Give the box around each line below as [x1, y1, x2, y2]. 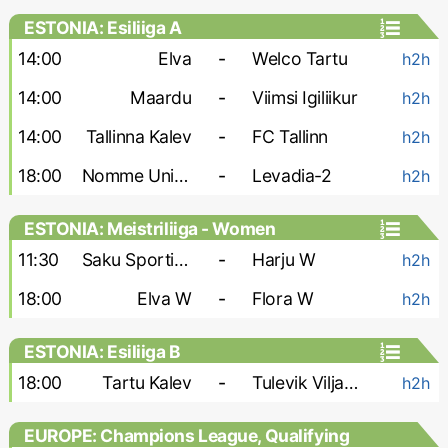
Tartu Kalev [102, 372, 192, 393]
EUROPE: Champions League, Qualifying [23, 425, 350, 446]
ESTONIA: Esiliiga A [23, 17, 182, 38]
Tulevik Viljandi [343, 372, 358, 393]
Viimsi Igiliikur [252, 87, 358, 108]
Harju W [252, 249, 316, 270]
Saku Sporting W [173, 249, 188, 270]
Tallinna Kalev [85, 126, 192, 147]
